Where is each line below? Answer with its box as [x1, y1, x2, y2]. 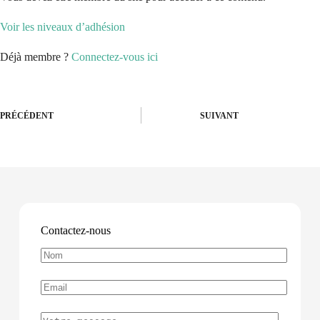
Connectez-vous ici [71, 50, 158, 63]
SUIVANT [200, 111, 239, 121]
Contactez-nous [40, 224, 111, 236]
